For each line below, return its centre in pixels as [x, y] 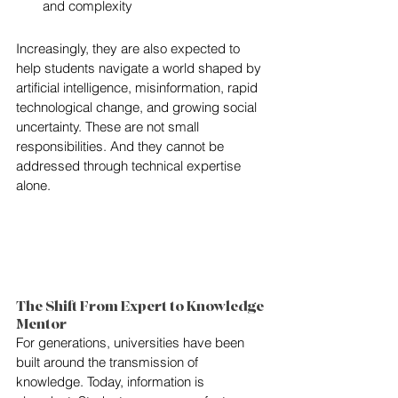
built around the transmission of [109, 362]
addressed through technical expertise [130, 166]
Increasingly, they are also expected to [130, 48]
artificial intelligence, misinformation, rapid [139, 88]
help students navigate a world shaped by [140, 68]
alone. [33, 185]
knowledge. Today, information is [112, 382]
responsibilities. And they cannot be [122, 146]
